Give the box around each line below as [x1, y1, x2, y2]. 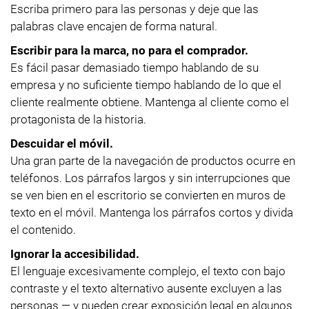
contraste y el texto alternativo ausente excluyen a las [10, 281, 282, 295]
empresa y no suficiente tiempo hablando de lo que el [10, 77, 281, 92]
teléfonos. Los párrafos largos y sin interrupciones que [10, 170, 290, 185]
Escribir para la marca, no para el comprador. [10, 43, 248, 57]
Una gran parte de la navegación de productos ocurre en [10, 153, 295, 168]
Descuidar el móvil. [10, 136, 113, 150]
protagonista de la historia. [10, 112, 146, 126]
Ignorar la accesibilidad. [10, 246, 139, 261]
